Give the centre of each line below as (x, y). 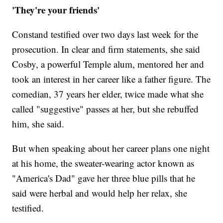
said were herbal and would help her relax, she (100, 193)
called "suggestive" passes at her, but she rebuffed (106, 109)
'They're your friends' (56, 10)
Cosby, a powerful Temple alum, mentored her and (108, 64)
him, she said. (38, 124)
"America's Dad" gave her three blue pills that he (104, 178)
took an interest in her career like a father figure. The (111, 79)
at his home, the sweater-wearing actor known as (103, 163)
